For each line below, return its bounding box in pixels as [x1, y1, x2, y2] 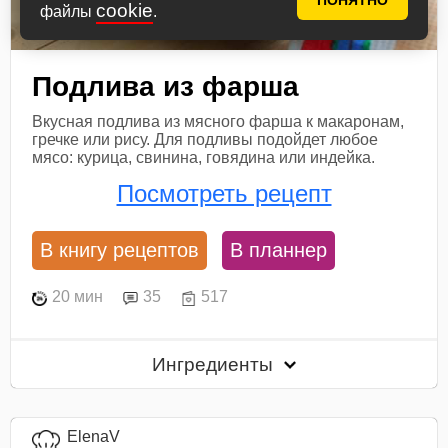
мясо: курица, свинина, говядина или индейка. [32, 149, 376, 167]
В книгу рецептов [40, 238, 200, 261]
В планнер [230, 238, 328, 261]
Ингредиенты [152, 353, 279, 375]
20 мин [52, 288, 104, 306]
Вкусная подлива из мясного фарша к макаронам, [32, 113, 405, 131]
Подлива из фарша [32, 71, 300, 103]
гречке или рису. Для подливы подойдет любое [32, 131, 379, 149]
